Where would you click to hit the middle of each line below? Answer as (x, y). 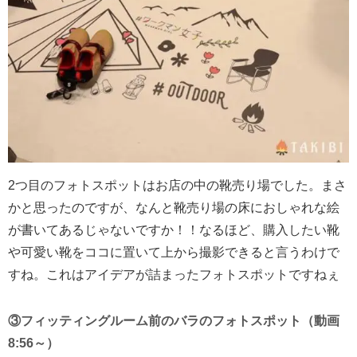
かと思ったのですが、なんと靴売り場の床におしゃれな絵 (174, 207)
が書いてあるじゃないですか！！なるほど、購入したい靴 (174, 229)
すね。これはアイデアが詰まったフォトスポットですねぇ (174, 274)
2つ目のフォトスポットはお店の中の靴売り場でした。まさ (177, 185)
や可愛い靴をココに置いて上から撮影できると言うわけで (174, 252)
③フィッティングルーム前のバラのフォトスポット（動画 (174, 320)
